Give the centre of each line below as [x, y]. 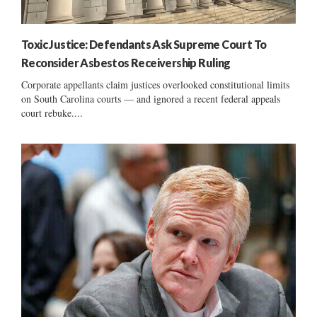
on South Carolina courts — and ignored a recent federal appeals [151, 98]
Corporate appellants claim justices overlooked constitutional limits [155, 84]
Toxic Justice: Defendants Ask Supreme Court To [144, 44]
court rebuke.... [52, 113]
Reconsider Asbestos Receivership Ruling [126, 62]
